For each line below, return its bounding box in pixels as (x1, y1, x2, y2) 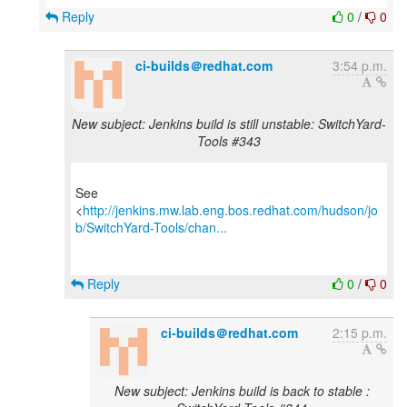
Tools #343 (197, 132, 261, 150)
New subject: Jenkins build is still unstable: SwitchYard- (72, 114, 386, 133)
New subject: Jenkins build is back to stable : (114, 382, 370, 400)
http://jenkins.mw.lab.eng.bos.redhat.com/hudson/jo (83, 201, 378, 219)
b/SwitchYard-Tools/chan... (75, 218, 227, 236)
